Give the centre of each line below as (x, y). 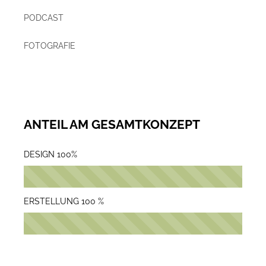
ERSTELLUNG (51, 202)
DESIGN (39, 155)
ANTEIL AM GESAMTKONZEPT (112, 124)
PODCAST (43, 18)
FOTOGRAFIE (49, 45)
